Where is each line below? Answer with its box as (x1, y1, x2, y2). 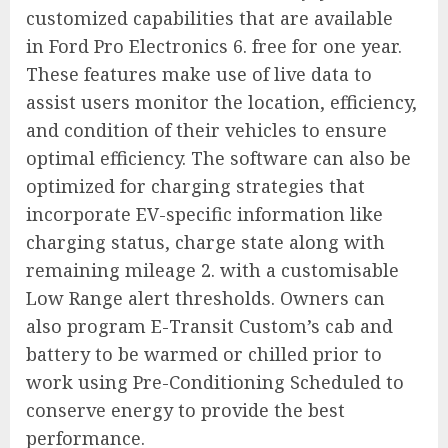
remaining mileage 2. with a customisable (26, 258, 399, 283)
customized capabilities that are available (26, 6, 393, 31)
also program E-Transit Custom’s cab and (26, 314, 393, 339)
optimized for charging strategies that (26, 174, 365, 199)
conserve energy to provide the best (26, 398, 345, 423)
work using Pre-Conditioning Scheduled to (26, 370, 404, 395)
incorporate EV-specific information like (26, 202, 383, 227)
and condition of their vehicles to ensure (26, 118, 387, 143)
